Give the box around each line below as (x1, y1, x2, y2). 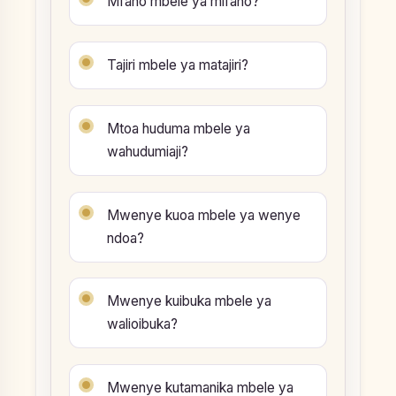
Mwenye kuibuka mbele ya (107, 293, 271, 310)
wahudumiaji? (107, 142, 188, 160)
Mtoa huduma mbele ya (107, 119, 250, 137)
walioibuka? (107, 316, 178, 333)
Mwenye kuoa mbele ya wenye (107, 206, 301, 224)
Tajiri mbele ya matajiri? (107, 57, 248, 74)
